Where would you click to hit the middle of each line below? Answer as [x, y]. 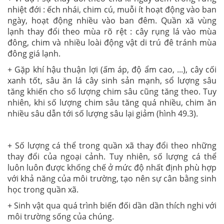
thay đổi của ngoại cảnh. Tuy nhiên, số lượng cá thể [112, 156]
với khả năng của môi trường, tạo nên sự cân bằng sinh [112, 178]
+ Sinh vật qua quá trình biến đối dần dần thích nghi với [112, 205]
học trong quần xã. [43, 189]
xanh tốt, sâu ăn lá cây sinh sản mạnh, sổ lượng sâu [112, 80]
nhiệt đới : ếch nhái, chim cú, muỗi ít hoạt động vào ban [112, 9]
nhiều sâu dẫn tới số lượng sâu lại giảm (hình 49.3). [103, 113]
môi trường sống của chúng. [61, 216]
